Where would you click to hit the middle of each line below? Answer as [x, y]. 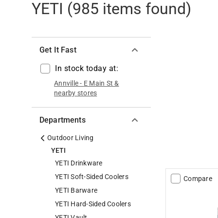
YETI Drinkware [79, 163]
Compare [198, 179]
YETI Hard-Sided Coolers [93, 204]
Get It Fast [58, 50]
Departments [63, 120]
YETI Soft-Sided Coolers [92, 177]
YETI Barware [76, 191]
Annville [66, 83]
